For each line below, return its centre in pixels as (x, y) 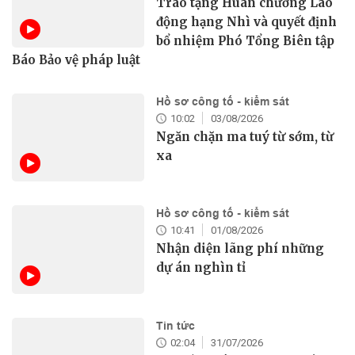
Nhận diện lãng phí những (240, 249)
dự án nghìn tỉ (201, 268)
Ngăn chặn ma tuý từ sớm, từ (245, 136)
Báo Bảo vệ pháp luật (76, 59)
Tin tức (176, 325)
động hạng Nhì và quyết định (247, 21)
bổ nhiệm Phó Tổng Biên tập (246, 40)
